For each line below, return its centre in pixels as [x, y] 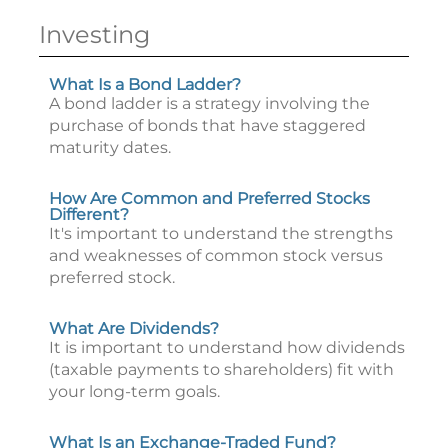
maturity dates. [110, 147]
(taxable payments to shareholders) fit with [221, 369]
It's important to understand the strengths [221, 233]
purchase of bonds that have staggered [207, 125]
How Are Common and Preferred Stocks [209, 198]
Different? [89, 214]
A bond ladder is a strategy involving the [209, 103]
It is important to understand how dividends [227, 347]
